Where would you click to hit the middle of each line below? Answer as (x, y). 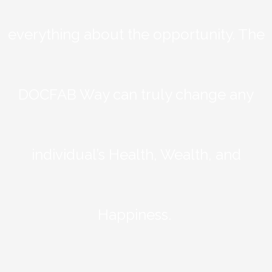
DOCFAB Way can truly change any (136, 94)
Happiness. (136, 214)
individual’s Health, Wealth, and (136, 154)
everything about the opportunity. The (136, 34)
